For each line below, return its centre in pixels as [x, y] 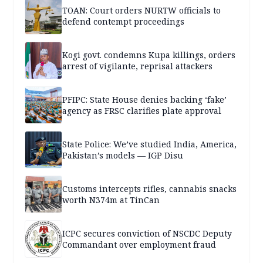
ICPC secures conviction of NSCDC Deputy [147, 233]
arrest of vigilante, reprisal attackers [137, 66]
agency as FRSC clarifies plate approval [142, 110]
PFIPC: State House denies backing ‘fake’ [144, 99]
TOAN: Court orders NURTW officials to [141, 10]
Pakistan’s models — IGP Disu [123, 155]
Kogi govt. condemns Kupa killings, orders [149, 55]
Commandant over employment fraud [139, 244]
